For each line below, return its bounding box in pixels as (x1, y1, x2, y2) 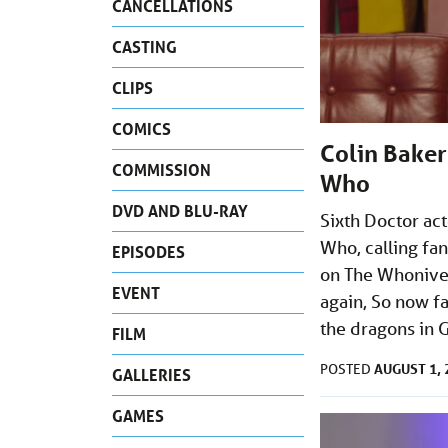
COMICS (112, 117, 171, 139)
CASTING (112, 35, 177, 57)
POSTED (320, 360, 374, 379)
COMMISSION (112, 158, 211, 180)
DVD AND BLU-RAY (112, 199, 248, 221)
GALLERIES (112, 363, 191, 385)
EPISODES (112, 240, 185, 262)
